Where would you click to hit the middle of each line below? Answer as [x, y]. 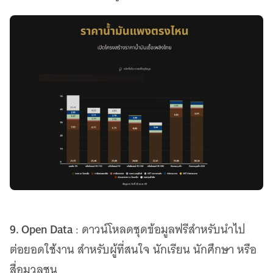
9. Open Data [41, 229]
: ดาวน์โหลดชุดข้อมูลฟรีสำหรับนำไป [159, 230]
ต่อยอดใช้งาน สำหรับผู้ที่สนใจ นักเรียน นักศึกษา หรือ [133, 250]
